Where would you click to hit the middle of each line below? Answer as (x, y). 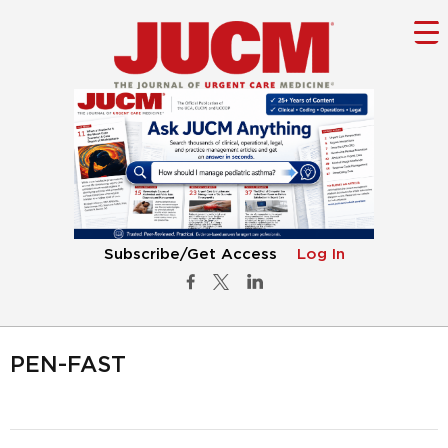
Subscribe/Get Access (190, 255)
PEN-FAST (68, 365)
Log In (320, 255)
